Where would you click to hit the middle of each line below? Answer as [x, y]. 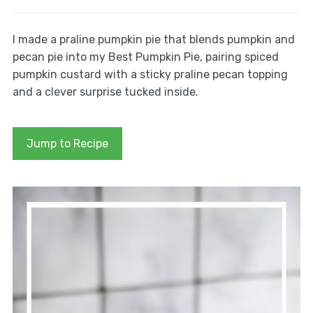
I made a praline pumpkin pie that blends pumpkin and [153, 39]
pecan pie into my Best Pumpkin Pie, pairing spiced [145, 57]
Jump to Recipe [67, 143]
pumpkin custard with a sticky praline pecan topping [150, 74]
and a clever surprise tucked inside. [105, 92]
